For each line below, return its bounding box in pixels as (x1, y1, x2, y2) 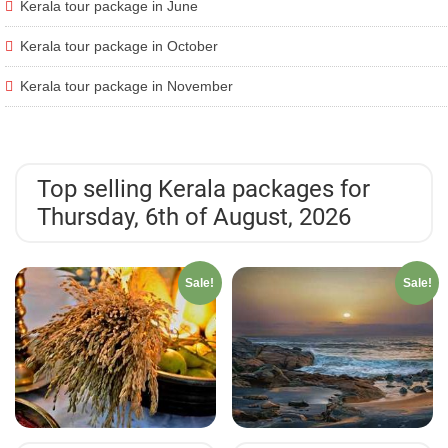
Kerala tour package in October (20, 38, 218, 55)
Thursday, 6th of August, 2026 (37, 203, 351, 232)
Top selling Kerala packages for (37, 175, 370, 204)
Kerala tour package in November (20, 78, 233, 95)
